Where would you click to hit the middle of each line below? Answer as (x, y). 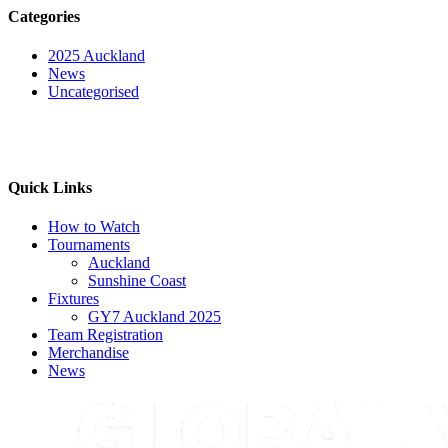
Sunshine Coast (137, 280)
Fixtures (73, 298)
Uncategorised (93, 92)
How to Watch (94, 226)
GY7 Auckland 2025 (154, 316)
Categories (44, 17)
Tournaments (89, 244)
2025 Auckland (96, 56)
